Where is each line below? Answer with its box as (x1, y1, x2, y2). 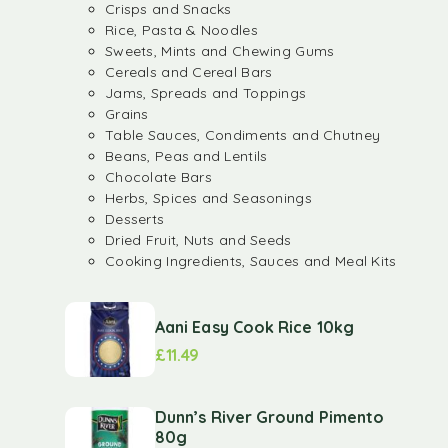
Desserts (105, 210, 165, 228)
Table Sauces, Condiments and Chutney (105, 126, 381, 144)
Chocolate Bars (105, 168, 212, 186)
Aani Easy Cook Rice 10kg (155, 316, 354, 337)
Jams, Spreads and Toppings (105, 84, 307, 102)
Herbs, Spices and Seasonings (105, 189, 312, 207)
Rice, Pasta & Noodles (105, 21, 258, 39)
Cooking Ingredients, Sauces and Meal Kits (105, 252, 397, 270)
